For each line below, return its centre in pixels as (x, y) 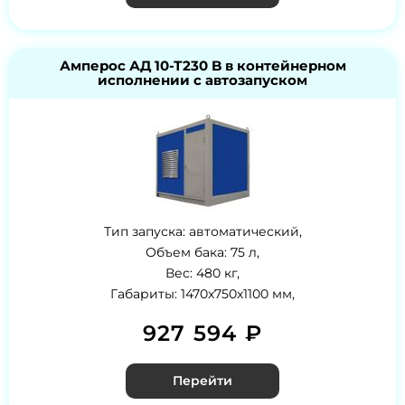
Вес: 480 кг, (202, 273)
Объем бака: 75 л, (202, 253)
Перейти (202, 381)
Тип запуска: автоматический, (202, 232)
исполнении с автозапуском (202, 80)
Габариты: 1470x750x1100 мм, (202, 294)
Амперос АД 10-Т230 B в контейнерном (202, 66)
